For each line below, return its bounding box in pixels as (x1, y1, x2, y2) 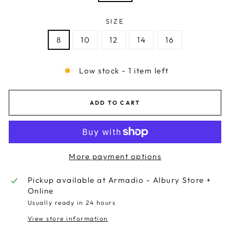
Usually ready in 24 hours (27, 199, 116, 206)
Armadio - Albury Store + (108, 175, 212, 185)
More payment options (69, 151, 161, 161)
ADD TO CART (89, 99, 141, 106)
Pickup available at (27, 175, 108, 185)
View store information (27, 215, 108, 222)
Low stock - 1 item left (79, 66, 169, 75)
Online (27, 186, 54, 196)
